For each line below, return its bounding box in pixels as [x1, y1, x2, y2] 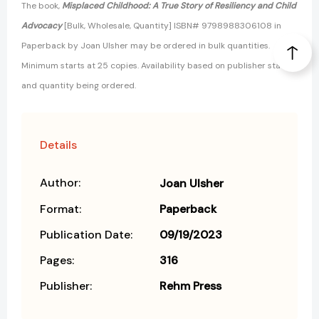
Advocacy [21, 20, 62, 32]
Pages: [40, 253, 74, 268]
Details [40, 137, 77, 153]
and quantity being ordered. [21, 80, 136, 92]
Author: [40, 175, 80, 191]
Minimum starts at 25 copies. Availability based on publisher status [21, 60, 293, 72]
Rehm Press [159, 278, 221, 294]
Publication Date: [40, 227, 132, 243]
